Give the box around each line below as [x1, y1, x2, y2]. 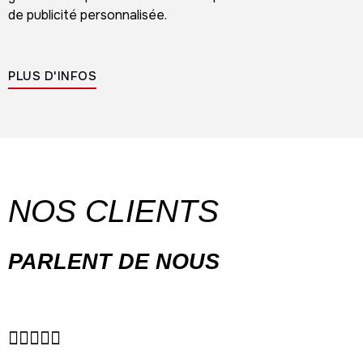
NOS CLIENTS [8, 193, 219, 228]
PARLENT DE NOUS [8, 249, 220, 274]
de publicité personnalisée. [8, 6, 170, 23]
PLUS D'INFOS [8, 68, 96, 84]
